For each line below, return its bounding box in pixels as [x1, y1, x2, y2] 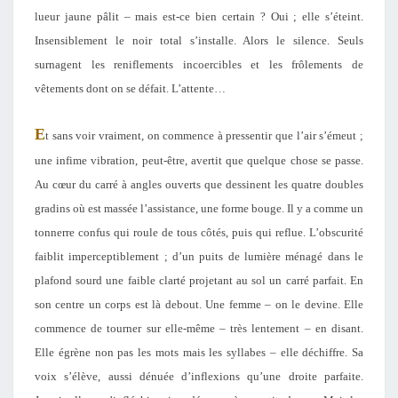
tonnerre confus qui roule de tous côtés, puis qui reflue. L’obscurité [35, 226, 363, 239]
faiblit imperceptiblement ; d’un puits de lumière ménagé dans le [35, 250, 363, 263]
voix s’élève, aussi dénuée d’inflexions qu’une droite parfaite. [35, 370, 363, 383]
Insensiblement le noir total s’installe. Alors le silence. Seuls [35, 34, 363, 47]
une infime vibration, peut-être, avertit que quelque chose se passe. [35, 154, 363, 167]
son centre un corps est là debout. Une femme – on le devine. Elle [35, 298, 363, 311]
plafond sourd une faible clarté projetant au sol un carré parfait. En [35, 274, 363, 287]
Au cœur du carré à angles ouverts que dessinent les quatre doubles [35, 178, 363, 191]
